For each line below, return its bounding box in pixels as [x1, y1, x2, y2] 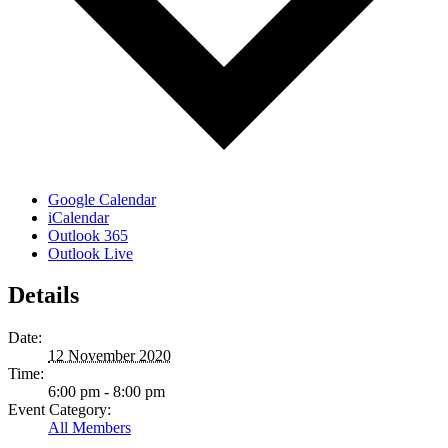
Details [8, 282, 79, 309]
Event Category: [8, 401, 111, 419]
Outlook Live [48, 244, 133, 262]
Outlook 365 [48, 226, 128, 244]
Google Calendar [48, 190, 156, 208]
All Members [48, 419, 131, 437]
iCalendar [48, 208, 109, 226]
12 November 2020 [48, 347, 171, 365]
